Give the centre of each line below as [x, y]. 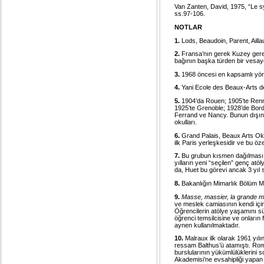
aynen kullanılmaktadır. [207, 225]
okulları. [186, 122]
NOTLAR [188, 27]
